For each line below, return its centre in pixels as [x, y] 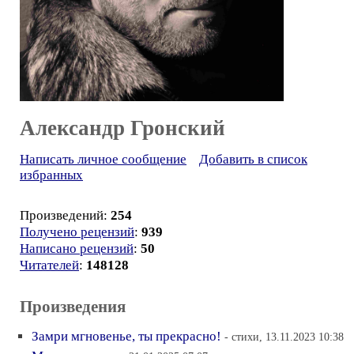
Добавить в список [253, 159]
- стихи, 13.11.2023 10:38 [284, 337]
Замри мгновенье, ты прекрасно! [126, 336]
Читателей [49, 265]
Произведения [73, 307]
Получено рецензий [77, 232]
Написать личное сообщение [103, 159]
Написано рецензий [77, 249]
